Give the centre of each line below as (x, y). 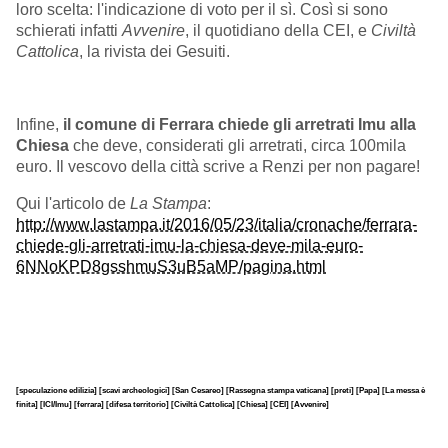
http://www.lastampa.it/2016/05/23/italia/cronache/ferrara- (216, 225)
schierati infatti (69, 31)
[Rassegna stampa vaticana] (278, 389)
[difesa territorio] (138, 403)
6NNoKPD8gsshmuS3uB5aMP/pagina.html (171, 267)
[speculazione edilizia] (57, 389)
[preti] (343, 389)
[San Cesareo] (199, 389)
